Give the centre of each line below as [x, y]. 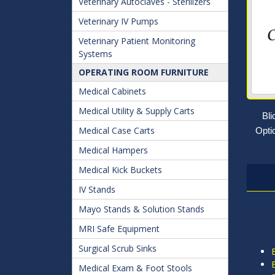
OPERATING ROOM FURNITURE [144, 72]
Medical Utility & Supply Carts [137, 111]
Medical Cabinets [112, 91]
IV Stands [97, 189]
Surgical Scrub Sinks [118, 248]
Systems [95, 54]
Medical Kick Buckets [120, 170]
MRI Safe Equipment [119, 229]
